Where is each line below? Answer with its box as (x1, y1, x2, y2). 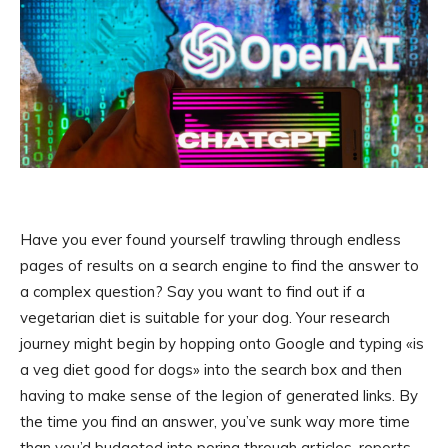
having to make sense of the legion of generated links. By (20, 386, 418, 406)
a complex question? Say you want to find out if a (20, 282, 365, 302)
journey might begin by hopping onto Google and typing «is (20, 334, 424, 354)
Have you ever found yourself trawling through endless (20, 230, 401, 250)
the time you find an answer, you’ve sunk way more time (20, 412, 410, 432)
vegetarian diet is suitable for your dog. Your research (20, 308, 390, 328)
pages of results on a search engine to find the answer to (20, 256, 419, 276)
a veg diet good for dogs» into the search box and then (20, 360, 402, 380)
